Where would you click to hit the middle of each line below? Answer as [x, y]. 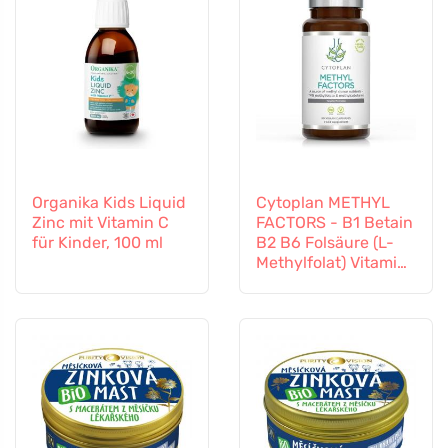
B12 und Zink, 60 [318, 283]
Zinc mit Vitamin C [100, 223]
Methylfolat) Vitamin [331, 263]
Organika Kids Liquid [109, 203]
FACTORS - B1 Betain [334, 223]
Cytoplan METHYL [323, 203]
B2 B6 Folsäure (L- [325, 243]
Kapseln [286, 303]
